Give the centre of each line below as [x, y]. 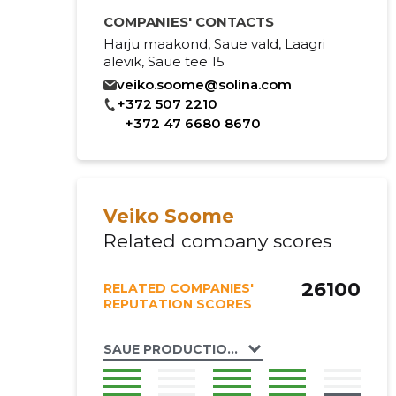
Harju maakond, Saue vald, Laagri [214, 44]
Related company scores [217, 241]
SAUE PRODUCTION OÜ [182, 349]
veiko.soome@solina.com [204, 84]
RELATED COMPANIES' [178, 288]
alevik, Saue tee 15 [164, 61]
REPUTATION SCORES [177, 304]
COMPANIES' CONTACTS [188, 22]
